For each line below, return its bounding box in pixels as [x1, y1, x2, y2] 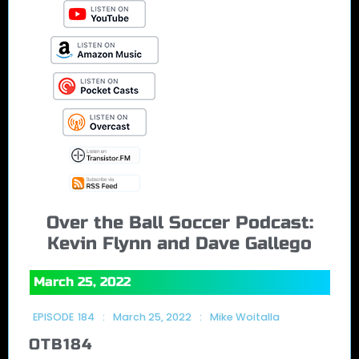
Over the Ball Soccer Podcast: [46, 211, 313, 233]
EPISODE [33, 309, 74, 324]
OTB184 [29, 334, 93, 353]
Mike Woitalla [210, 309, 280, 324]
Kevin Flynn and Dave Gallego [47, 232, 312, 254]
